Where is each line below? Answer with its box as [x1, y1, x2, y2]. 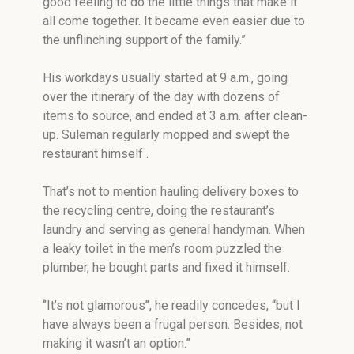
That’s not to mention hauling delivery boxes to [43, 184, 299, 199]
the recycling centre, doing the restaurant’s [43, 203, 275, 218]
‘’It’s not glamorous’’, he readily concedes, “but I [43, 298, 300, 313]
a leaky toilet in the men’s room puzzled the [43, 241, 281, 256]
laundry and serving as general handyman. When [43, 222, 305, 237]
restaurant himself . [43, 146, 149, 161]
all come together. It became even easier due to [43, 13, 305, 28]
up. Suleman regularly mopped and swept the [43, 127, 290, 142]
